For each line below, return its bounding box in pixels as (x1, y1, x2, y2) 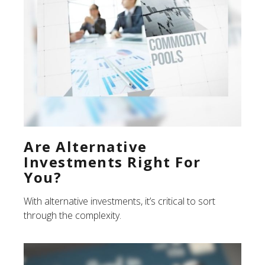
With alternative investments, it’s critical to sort (24, 194, 215, 208)
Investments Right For (24, 151, 201, 172)
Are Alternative (24, 136, 147, 156)
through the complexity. (24, 208, 121, 222)
